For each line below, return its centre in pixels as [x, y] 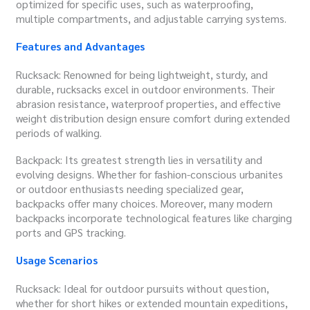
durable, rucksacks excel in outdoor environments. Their [146, 89]
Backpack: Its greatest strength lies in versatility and [139, 160]
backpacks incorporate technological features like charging [154, 218]
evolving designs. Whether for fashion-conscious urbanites [150, 174]
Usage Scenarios [57, 259]
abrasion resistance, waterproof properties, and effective [149, 103]
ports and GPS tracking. [71, 232]
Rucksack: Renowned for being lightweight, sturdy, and [142, 74]
